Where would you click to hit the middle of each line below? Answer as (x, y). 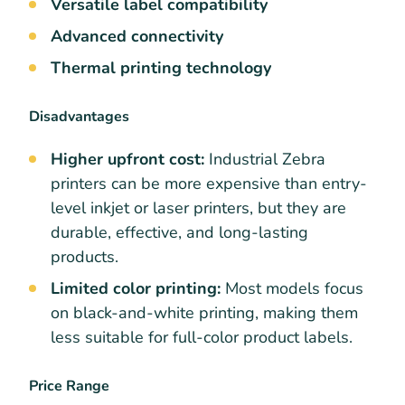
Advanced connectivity (137, 36)
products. (87, 256)
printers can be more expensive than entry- (209, 183)
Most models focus (292, 288)
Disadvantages (79, 116)
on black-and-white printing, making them (204, 312)
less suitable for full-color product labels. (202, 337)
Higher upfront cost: (127, 159)
